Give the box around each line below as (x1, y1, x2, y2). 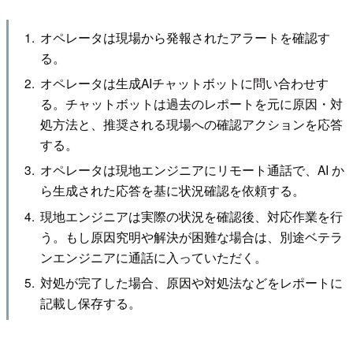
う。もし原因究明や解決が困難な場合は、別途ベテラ (40, 227, 344, 245)
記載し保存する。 (40, 294, 142, 312)
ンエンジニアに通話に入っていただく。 (40, 247, 268, 266)
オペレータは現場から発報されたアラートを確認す (40, 28, 331, 46)
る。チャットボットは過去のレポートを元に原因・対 (40, 95, 344, 113)
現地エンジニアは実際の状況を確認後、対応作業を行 (40, 206, 344, 225)
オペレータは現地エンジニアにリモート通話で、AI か (40, 161, 345, 179)
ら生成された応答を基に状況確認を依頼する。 (40, 181, 306, 199)
